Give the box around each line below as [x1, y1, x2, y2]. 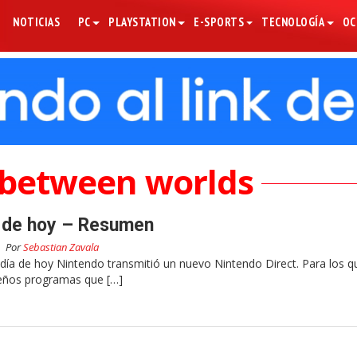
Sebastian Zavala [23, 240, 99, 255]
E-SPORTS [194, 14, 245, 29]
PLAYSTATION [108, 14, 176, 29]
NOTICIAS [13, 14, 61, 29]
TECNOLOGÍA [261, 14, 325, 29]
